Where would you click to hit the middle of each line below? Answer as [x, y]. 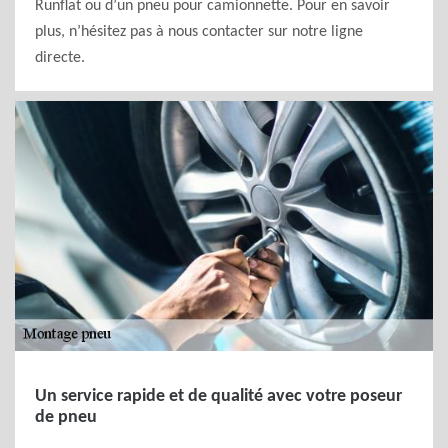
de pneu [66, 417]
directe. [60, 58]
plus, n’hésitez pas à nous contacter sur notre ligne [199, 32]
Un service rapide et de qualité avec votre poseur [218, 396]
